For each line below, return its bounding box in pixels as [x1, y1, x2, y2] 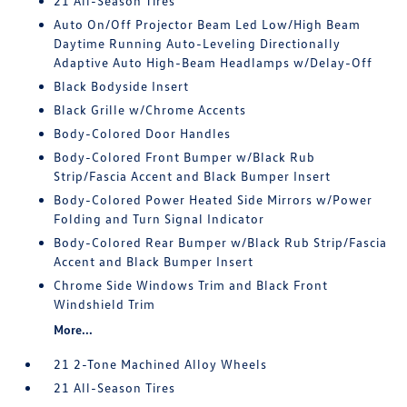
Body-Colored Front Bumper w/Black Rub [54, 149, 316, 164]
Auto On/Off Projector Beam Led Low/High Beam [54, 16, 362, 32]
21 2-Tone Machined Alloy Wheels [54, 356, 268, 372]
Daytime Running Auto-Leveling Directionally [54, 35, 342, 51]
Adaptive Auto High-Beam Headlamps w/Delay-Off [54, 55, 373, 70]
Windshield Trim [54, 296, 156, 312]
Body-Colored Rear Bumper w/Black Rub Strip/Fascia [54, 234, 388, 250]
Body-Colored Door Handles [54, 125, 232, 141]
